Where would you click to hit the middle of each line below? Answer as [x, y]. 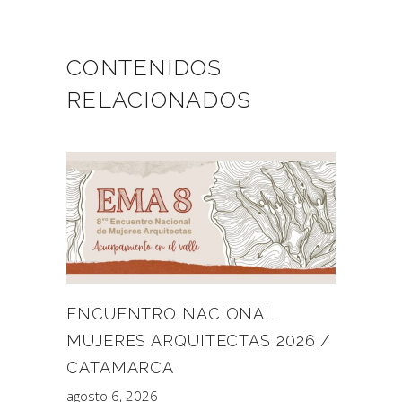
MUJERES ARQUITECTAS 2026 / [199, 340]
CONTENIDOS [144, 67]
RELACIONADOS [159, 99]
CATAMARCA [121, 367]
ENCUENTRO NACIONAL [171, 313]
